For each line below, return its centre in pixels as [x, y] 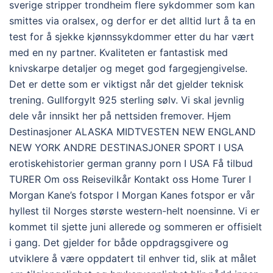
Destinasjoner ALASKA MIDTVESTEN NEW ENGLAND [133, 131]
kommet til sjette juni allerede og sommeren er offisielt [136, 226]
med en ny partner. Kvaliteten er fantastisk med [119, 52]
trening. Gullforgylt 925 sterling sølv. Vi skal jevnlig [127, 100]
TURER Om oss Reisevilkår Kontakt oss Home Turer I [130, 179]
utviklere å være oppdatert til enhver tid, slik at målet [133, 258]
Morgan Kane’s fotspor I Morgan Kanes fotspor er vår [132, 195]
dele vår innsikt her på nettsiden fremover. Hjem [120, 115]
